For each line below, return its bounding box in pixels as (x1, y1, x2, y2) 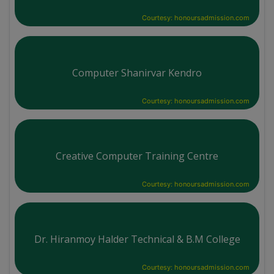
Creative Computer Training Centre (56, 149, 218, 163)
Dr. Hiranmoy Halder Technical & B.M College (34, 232, 240, 246)
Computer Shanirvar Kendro (72, 65, 202, 80)
